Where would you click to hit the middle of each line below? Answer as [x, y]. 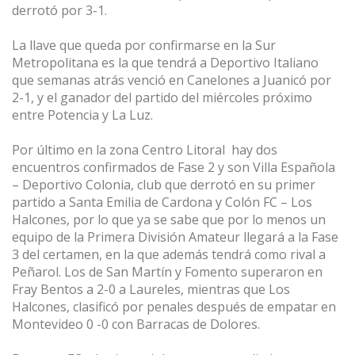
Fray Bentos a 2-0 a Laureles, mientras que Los [151, 290]
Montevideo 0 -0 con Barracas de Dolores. [136, 324]
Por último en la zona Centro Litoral [118, 150]
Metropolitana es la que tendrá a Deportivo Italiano [165, 63]
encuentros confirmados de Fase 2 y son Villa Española [174, 168]
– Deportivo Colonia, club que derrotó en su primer [164, 185]
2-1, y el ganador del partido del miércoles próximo [162, 98]
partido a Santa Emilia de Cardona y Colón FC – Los [162, 202]
